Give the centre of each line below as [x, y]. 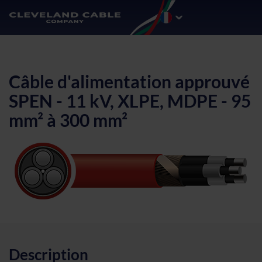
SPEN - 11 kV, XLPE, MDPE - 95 [130, 100]
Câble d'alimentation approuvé [129, 81]
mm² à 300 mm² [68, 120]
